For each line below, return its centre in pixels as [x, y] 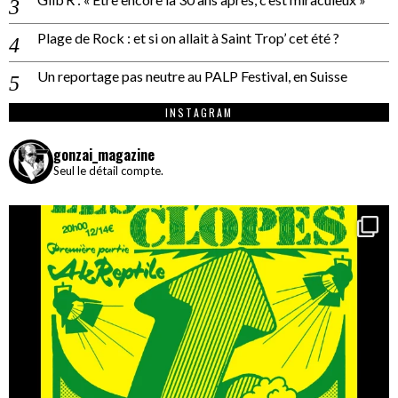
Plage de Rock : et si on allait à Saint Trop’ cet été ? [188, 37]
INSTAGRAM [199, 112]
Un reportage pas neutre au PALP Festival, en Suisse [192, 76]
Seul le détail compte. [108, 170]
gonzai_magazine [104, 154]
